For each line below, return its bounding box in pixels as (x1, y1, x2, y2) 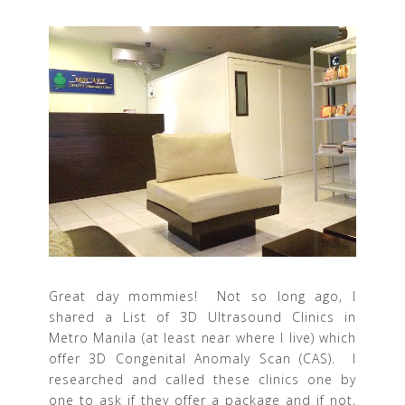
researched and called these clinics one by (49, 370, 356, 388)
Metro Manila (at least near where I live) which (49, 328, 356, 346)
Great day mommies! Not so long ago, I (49, 287, 356, 305)
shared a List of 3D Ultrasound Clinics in (49, 307, 356, 325)
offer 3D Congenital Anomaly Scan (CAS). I (49, 349, 356, 367)
